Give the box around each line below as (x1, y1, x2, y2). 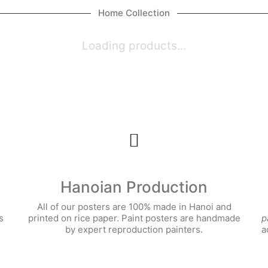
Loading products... (82, 38, 186, 53)
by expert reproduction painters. (65, 224, 203, 235)
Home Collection (98, 7, 170, 19)
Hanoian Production (60, 177, 208, 196)
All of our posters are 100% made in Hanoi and (36, 201, 232, 212)
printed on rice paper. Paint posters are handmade (28, 212, 240, 224)
